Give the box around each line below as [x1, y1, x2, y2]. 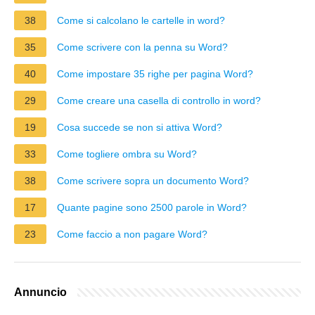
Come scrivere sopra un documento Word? [57, 174, 249, 186]
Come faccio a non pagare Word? [57, 228, 207, 240]
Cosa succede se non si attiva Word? [57, 121, 222, 133]
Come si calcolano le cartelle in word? [57, 14, 225, 26]
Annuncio [14, 285, 67, 298]
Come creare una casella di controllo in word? [57, 94, 261, 106]
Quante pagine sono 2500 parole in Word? [57, 201, 247, 213]
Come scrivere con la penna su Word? [57, 41, 228, 53]
